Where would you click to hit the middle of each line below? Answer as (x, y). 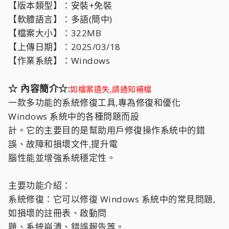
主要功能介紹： (40, 185)
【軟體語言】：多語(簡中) (60, 19)
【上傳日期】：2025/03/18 (64, 47)
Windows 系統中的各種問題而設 (74, 116)
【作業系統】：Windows (59, 61)
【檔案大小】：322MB (55, 33)
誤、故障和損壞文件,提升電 (63, 144)
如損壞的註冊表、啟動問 (58, 213)
